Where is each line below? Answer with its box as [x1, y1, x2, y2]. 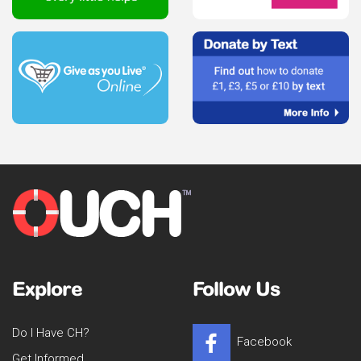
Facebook [236, 334, 292, 350]
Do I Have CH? [12, 326, 89, 341]
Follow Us [193, 277, 281, 301]
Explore [12, 277, 83, 301]
